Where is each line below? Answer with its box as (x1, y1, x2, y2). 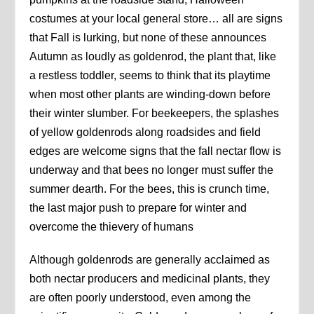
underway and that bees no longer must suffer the (29, 163, 274, 176)
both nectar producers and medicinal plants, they (29, 272, 271, 285)
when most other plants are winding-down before (29, 88, 271, 100)
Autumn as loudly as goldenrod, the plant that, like (29, 50, 277, 62)
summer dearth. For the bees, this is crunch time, (29, 182, 270, 195)
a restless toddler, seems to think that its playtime (29, 69, 271, 81)
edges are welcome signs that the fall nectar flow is (29, 144, 282, 157)
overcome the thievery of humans (29, 220, 194, 233)
